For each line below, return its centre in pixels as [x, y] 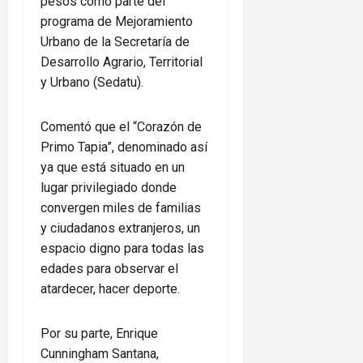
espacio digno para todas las [122, 249]
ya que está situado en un [113, 168]
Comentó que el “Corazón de [121, 127]
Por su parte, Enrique [99, 334]
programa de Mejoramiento [117, 22]
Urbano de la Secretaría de [115, 42]
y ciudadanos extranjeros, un [120, 228]
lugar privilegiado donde [109, 188]
